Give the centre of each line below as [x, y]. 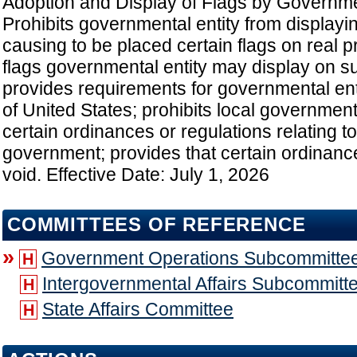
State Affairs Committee [138, 310]
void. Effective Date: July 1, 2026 [136, 175]
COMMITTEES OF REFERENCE [157, 225]
